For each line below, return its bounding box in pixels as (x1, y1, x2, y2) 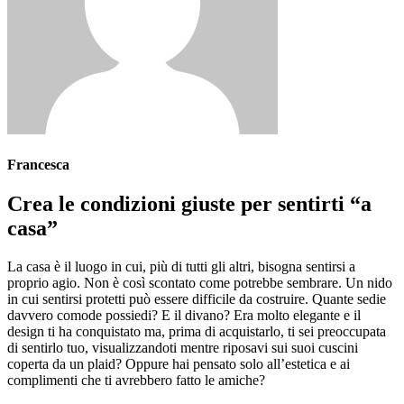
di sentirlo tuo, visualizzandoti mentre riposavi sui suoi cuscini (7, 340, 358, 356)
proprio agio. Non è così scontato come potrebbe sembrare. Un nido (7, 275, 392, 291)
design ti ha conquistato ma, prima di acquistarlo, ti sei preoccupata (7, 324, 386, 340)
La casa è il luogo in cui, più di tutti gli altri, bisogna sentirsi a (7, 259, 355, 275)
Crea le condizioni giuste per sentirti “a (7, 192, 372, 216)
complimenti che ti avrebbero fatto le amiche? (7, 372, 265, 389)
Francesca (7, 157, 69, 173)
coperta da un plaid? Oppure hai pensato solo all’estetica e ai (7, 356, 350, 372)
